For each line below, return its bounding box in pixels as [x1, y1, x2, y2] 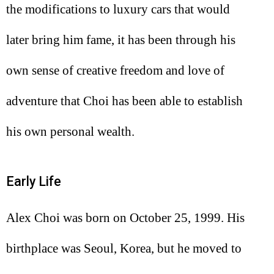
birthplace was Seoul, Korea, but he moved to [6, 241, 242, 256]
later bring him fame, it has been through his [6, 32, 235, 47]
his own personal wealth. [6, 124, 135, 139]
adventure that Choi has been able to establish [6, 93, 243, 108]
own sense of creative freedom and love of [6, 62, 224, 78]
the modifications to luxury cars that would [6, 1, 230, 17]
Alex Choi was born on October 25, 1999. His [6, 210, 245, 226]
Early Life [6, 173, 61, 189]
